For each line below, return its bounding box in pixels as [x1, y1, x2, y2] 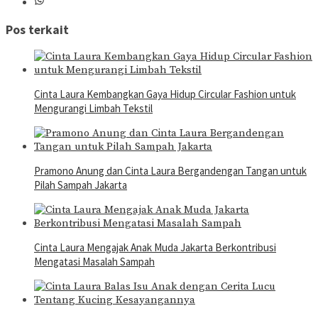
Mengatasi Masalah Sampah [34, 255, 155, 269]
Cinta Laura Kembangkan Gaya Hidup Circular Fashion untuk [34, 87, 296, 102]
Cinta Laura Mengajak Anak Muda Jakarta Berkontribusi [34, 241, 276, 255]
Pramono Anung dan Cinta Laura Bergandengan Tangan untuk [34, 164, 307, 178]
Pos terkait [6, 21, 69, 38]
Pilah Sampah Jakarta [34, 178, 127, 192]
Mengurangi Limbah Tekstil [34, 102, 153, 116]
